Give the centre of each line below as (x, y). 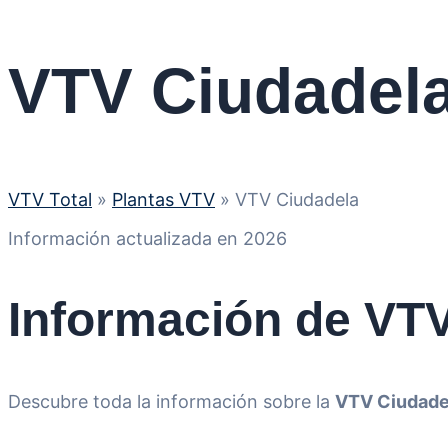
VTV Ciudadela (297, 200)
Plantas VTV (163, 200)
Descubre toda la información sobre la (171, 401)
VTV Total (50, 200)
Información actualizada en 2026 (147, 239)
